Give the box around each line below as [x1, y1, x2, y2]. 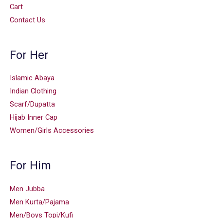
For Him [10, 159, 51, 173]
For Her [10, 48, 49, 62]
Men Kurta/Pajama [10, 197, 69, 206]
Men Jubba [10, 184, 45, 193]
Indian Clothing [10, 87, 56, 96]
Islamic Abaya [10, 73, 54, 83]
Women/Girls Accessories [10, 126, 94, 135]
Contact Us [10, 15, 45, 24]
